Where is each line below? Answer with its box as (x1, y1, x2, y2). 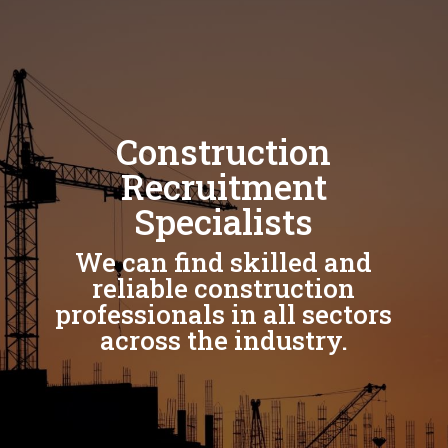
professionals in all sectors (55, 297, 393, 331)
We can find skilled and (75, 245, 373, 279)
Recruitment (120, 163, 327, 209)
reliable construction (92, 271, 356, 305)
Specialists (134, 198, 314, 244)
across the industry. (99, 323, 348, 357)
